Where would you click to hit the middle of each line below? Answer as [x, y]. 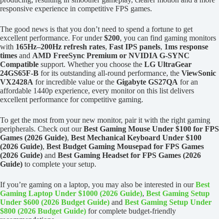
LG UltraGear [168, 65]
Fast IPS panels [135, 47]
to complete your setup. [59, 164]
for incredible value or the [75, 82]
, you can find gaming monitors [168, 38]
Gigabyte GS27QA [147, 82]
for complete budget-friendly [131, 211]
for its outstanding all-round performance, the [110, 73]
